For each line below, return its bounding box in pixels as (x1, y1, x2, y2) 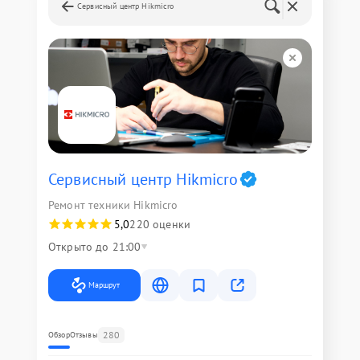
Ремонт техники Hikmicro (48, 197, 178, 212)
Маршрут (88, 279, 120, 290)
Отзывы (69, 329, 98, 340)
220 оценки (129, 216, 190, 231)
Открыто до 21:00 (48, 239, 141, 254)
